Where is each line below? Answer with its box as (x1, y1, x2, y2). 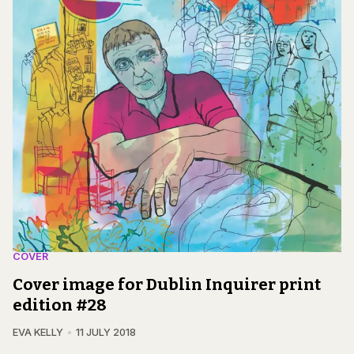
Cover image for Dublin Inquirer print (13, 274, 321, 294)
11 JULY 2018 (75, 326, 136, 338)
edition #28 (13, 295, 107, 314)
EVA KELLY (13, 326, 63, 338)
